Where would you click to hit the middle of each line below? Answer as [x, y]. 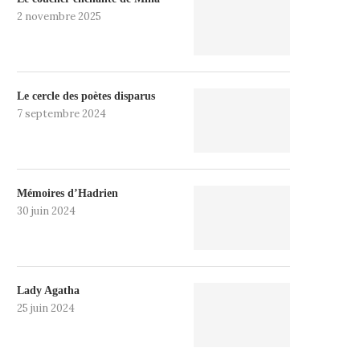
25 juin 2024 [46, 308]
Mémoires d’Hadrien [67, 193]
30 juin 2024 [46, 211]
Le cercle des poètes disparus [86, 96]
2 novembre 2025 [59, 16]
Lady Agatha [48, 290]
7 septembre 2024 [61, 114]
